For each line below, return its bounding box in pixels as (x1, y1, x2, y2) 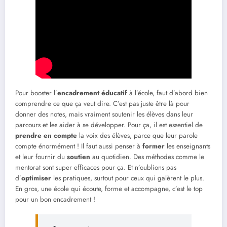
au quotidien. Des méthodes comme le (90, 152, 204, 162)
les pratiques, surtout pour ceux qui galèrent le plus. (51, 173, 204, 183)
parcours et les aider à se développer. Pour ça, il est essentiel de (15, 120, 203, 130)
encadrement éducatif (57, 88, 127, 98)
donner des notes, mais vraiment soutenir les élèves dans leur (15, 109, 193, 119)
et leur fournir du (15, 152, 67, 162)
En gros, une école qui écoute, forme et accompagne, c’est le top (15, 183, 203, 194)
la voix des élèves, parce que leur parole (77, 130, 198, 140)
